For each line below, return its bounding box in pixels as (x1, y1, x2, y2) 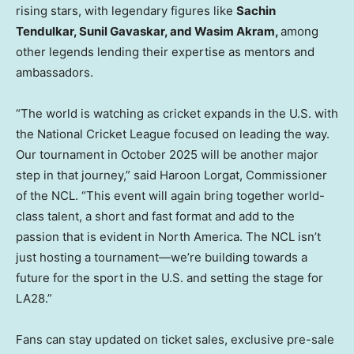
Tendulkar (16, 24, 73, 40)
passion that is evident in (16, 229, 158, 245)
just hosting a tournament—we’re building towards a (16, 250, 307, 265)
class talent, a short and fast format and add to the (16, 209, 295, 224)
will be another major (198, 147, 318, 163)
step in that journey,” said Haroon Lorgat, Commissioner (16, 168, 327, 183)
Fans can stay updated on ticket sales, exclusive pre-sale (16, 332, 334, 348)
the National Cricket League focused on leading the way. (16, 126, 330, 142)
